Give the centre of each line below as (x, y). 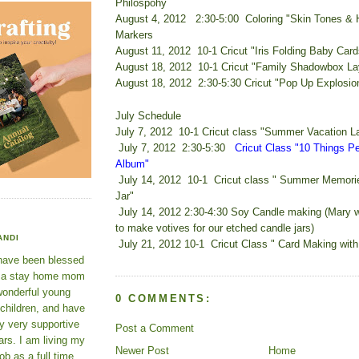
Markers (134, 34)
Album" (132, 163)
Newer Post (142, 350)
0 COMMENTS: (163, 299)
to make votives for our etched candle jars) (215, 228)
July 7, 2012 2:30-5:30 (173, 147)
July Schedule (148, 115)
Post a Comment (155, 328)
